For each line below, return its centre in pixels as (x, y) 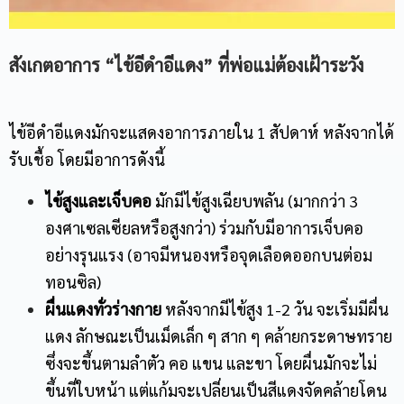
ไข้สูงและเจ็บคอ (98, 201)
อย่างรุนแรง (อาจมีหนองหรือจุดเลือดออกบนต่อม (209, 255)
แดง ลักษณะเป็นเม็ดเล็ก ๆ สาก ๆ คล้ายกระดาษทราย (219, 336)
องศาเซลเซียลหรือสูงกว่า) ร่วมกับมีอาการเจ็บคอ (204, 228)
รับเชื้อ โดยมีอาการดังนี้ (87, 159)
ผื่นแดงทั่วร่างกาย (103, 309)
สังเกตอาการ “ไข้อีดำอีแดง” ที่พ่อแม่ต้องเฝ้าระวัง (186, 65)
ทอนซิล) (73, 282)
